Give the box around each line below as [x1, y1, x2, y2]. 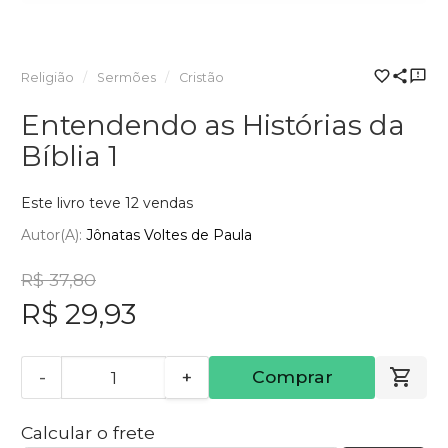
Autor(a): [21, 225, 86, 244]
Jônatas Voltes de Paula [86, 225, 252, 244]
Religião [21, 70, 74, 85]
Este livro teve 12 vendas [21, 194, 193, 212]
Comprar [251, 366, 333, 388]
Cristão [178, 70, 224, 85]
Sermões [96, 70, 156, 85]
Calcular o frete [21, 422, 155, 444]
